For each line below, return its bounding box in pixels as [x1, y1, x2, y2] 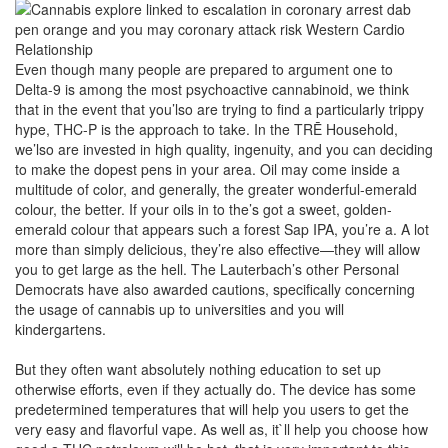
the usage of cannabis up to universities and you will [15, 299, 344, 319]
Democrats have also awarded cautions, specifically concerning [15, 279, 415, 299]
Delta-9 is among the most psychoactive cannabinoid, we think [15, 79, 409, 99]
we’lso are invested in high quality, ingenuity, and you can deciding [15, 139, 433, 159]
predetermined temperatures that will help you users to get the [15, 399, 409, 419]
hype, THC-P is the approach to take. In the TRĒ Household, [15, 119, 398, 139]
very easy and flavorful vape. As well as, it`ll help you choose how [15, 419, 428, 439]
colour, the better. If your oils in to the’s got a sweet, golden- [15, 199, 392, 219]
